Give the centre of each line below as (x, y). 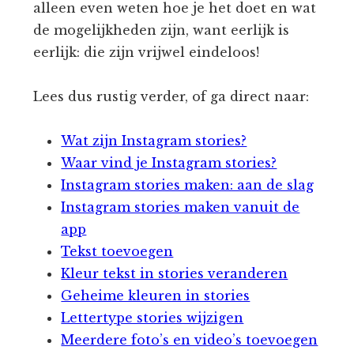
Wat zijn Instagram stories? (154, 140)
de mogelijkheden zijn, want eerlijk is (162, 30)
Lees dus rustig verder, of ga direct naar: (171, 96)
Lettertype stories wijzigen (153, 317)
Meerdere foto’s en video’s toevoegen (190, 339)
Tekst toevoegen (117, 251)
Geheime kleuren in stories (156, 295)
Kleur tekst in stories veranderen (175, 273)
